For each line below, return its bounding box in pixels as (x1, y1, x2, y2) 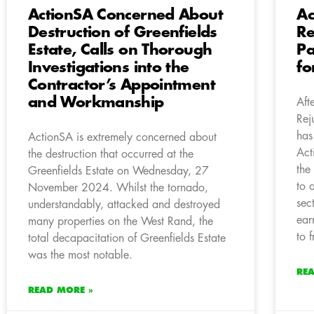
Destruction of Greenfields (28, 25, 217, 40)
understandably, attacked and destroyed (28, 198, 220, 210)
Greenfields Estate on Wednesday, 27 (28, 165, 209, 177)
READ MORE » (28, 285, 93, 294)
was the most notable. (28, 249, 132, 261)
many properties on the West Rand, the (28, 215, 213, 227)
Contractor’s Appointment (28, 77, 215, 93)
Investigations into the (28, 60, 189, 75)
